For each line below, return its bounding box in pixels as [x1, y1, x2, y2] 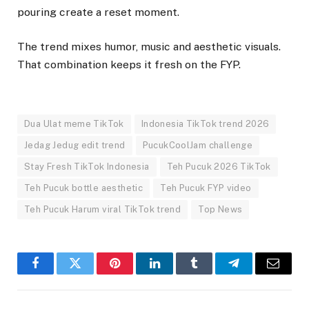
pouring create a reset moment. [17, 6, 179, 19]
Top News [198, 204, 243, 215]
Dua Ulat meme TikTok [24, 119, 124, 130]
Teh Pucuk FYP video [160, 183, 252, 194]
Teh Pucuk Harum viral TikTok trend [24, 204, 181, 215]
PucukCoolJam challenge [142, 140, 253, 151]
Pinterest [114, 267, 158, 280]
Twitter [74, 267, 110, 280]
